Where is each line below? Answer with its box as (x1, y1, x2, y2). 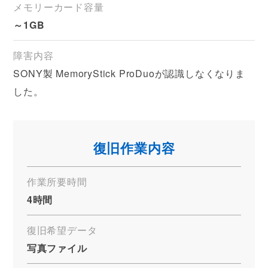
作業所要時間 (26, 175, 87, 189)
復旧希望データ (26, 223, 98, 237)
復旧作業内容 (93, 138, 175, 158)
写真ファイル (26, 241, 87, 255)
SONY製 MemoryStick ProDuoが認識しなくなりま (13, 66, 245, 81)
